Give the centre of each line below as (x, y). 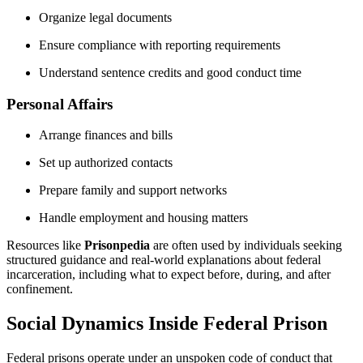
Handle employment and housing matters (143, 218)
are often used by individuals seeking (246, 246)
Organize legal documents (105, 17)
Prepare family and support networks (133, 190)
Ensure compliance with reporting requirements (160, 45)
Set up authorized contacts (106, 163)
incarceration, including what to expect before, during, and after (169, 275)
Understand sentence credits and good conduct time (170, 73)
